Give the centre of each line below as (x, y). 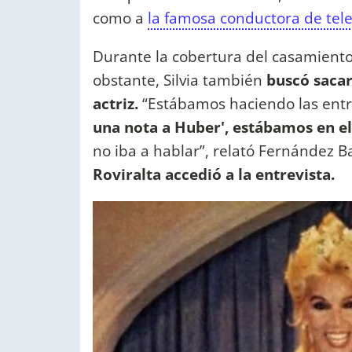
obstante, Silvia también (180, 79)
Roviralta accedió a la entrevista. (214, 174)
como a (120, 17)
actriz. (115, 103)
